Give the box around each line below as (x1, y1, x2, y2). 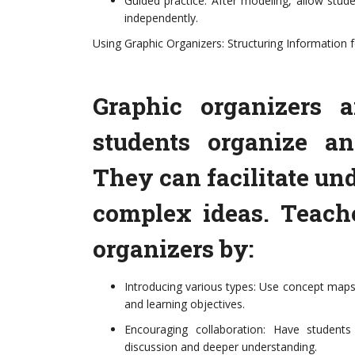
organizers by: (93, 233, 254, 265)
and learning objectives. (124, 296, 245, 312)
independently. (124, 10, 198, 26)
